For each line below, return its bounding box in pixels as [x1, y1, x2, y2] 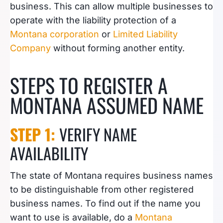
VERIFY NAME [59, 122, 137, 146]
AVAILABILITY [10, 141, 88, 165]
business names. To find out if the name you [10, 198, 201, 209]
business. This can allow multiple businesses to [10, 1, 213, 11]
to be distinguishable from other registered [10, 184, 194, 195]
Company [10, 43, 51, 53]
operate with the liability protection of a [10, 15, 176, 25]
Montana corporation [10, 29, 99, 39]
